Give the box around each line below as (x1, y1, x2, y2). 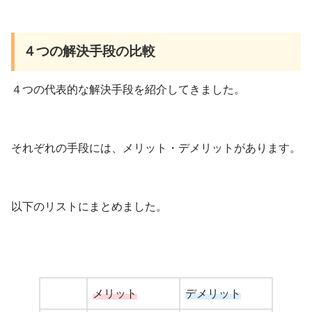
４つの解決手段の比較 (23, 44, 156, 59)
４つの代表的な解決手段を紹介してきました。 (11, 84, 245, 96)
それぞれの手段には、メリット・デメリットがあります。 (11, 142, 301, 155)
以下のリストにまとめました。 (11, 201, 167, 213)
